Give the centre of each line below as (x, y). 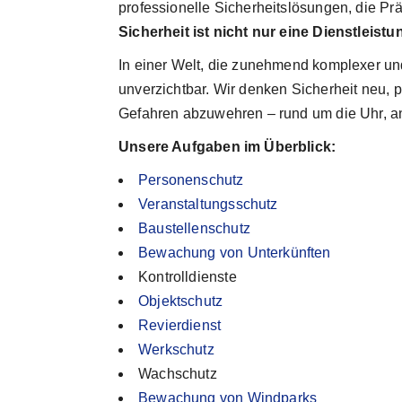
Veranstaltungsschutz (208, 204)
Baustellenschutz (194, 228)
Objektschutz (181, 301)
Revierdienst (180, 325)
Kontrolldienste (188, 277)
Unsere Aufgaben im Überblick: (227, 147)
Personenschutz (191, 180)
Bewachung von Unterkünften (235, 253)
